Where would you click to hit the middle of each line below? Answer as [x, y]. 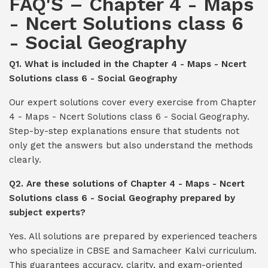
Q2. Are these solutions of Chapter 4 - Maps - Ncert [127, 184]
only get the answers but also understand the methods [131, 145]
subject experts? [47, 212]
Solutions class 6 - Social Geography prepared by [122, 198]
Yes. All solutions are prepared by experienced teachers [133, 236]
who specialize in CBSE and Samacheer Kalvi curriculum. [133, 251]
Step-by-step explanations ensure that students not [124, 131]
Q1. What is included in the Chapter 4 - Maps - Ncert [128, 64]
